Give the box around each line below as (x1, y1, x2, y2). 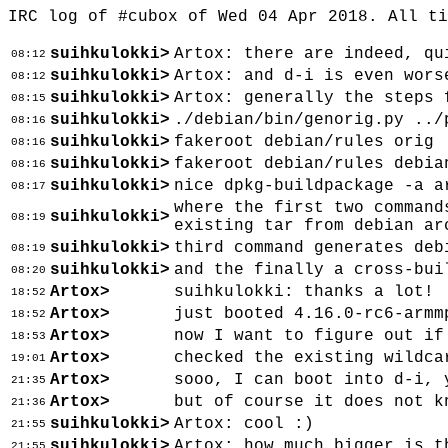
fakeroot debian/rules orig (174, 133, 434, 151)
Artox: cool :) (174, 415, 314, 433)
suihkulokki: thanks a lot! (174, 283, 434, 301)
